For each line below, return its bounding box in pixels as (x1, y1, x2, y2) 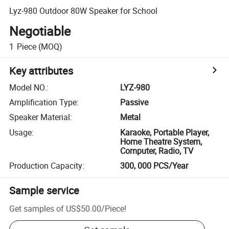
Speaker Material (9, 111, 71, 123)
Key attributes (9, 63, 74, 78)
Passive (120, 97, 149, 108)
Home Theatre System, (120, 135, 202, 147)
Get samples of (9, 202, 64, 214)
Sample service (9, 184, 80, 198)
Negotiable (9, 22, 71, 40)
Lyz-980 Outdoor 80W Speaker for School (9, 5, 158, 16)
